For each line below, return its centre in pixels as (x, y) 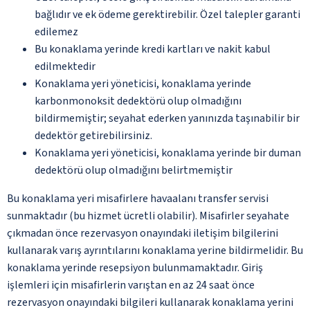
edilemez (56, 31)
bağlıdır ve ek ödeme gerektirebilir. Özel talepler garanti (167, 14)
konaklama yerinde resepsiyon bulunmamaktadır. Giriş (135, 267)
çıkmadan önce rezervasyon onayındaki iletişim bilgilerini (143, 233)
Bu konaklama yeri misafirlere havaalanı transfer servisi (138, 198)
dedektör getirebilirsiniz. (93, 135)
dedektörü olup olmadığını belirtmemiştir (134, 170)
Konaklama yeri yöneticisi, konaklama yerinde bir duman (168, 153)
